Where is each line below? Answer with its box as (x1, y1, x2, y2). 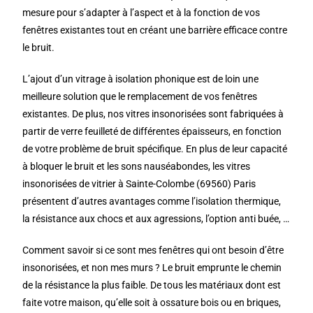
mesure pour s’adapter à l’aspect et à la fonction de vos (22, 7, 261, 18)
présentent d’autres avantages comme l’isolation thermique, (22, 196, 282, 207)
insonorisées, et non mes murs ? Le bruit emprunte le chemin (22, 262, 282, 273)
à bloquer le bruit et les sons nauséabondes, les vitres (22, 161, 251, 172)
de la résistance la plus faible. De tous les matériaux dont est (22, 279, 282, 291)
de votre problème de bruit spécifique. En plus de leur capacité (22, 143, 288, 154)
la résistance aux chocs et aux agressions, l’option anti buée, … (22, 213, 290, 224)
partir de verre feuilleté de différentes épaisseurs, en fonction (22, 126, 282, 137)
